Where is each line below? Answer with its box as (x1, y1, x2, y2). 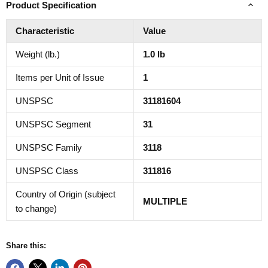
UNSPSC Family (16, 142, 82, 153)
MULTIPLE (143, 196, 187, 206)
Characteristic (16, 25, 74, 36)
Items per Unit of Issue (16, 72, 104, 83)
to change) (16, 203, 57, 214)
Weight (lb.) (16, 48, 60, 59)
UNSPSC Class (16, 165, 78, 176)
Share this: (6, 240, 46, 250)
